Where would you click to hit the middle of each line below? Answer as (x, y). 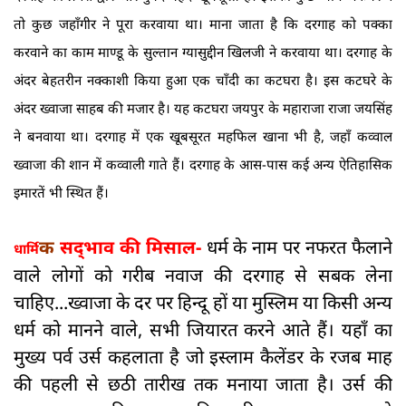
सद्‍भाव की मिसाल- (133, 247)
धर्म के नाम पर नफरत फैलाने (300, 247)
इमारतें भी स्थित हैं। (61, 193)
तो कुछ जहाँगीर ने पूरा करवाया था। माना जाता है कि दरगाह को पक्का (203, 24)
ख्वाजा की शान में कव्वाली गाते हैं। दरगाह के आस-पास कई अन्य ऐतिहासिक (203, 164)
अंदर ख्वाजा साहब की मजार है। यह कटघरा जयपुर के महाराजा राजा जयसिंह (203, 108)
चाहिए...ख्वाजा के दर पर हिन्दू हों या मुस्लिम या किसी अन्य (203, 303)
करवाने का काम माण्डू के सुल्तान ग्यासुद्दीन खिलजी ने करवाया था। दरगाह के (203, 52)
